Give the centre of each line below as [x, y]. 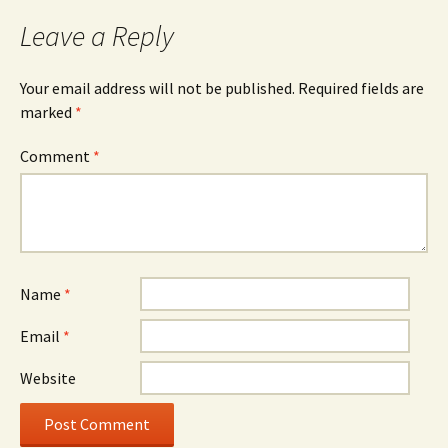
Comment [56, 156]
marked [47, 112]
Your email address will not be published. [157, 88]
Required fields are [361, 88]
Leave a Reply [97, 36]
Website [48, 378]
